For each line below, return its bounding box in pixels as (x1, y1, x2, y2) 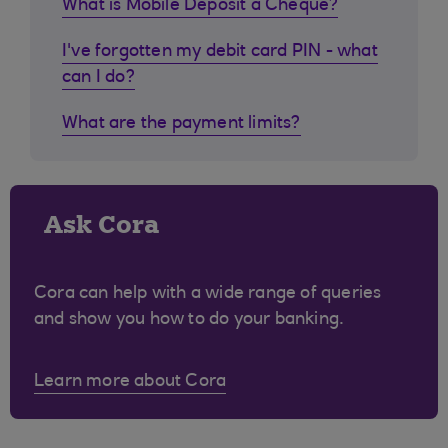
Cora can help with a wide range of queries (34, 285, 382, 303)
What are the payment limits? (62, 115, 301, 133)
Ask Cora (44, 209, 159, 240)
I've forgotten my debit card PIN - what (62, 43, 378, 61)
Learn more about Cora (34, 373, 227, 391)
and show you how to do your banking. (34, 311, 345, 329)
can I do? (62, 69, 135, 87)
